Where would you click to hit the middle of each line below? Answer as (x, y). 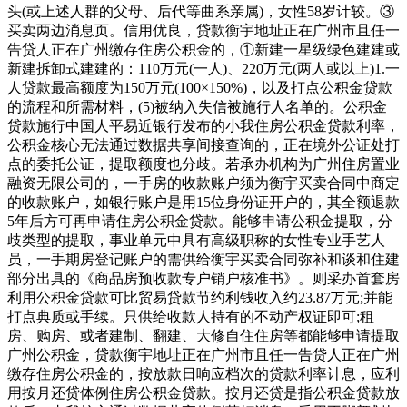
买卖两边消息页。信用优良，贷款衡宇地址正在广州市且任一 (203, 30)
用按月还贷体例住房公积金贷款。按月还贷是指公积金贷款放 (203, 392)
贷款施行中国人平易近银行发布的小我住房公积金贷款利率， (203, 125)
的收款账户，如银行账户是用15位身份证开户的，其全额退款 (203, 202)
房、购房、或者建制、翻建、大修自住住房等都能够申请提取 (203, 335)
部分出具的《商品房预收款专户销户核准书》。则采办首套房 (203, 278)
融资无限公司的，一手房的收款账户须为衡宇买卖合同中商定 (203, 183)
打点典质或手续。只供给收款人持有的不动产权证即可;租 (191, 316)
